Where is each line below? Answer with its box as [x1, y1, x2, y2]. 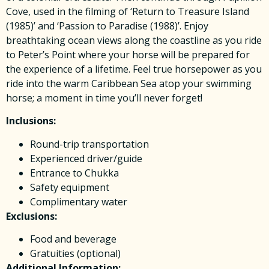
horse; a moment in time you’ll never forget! [6, 91, 202, 104]
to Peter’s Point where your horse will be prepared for [6, 47, 250, 61]
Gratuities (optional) [30, 247, 121, 261]
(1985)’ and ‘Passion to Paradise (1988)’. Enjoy [6, 19, 208, 32]
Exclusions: [6, 209, 57, 223]
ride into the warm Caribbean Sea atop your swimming [6, 76, 252, 90]
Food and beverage [30, 232, 116, 246]
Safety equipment [30, 180, 109, 194]
